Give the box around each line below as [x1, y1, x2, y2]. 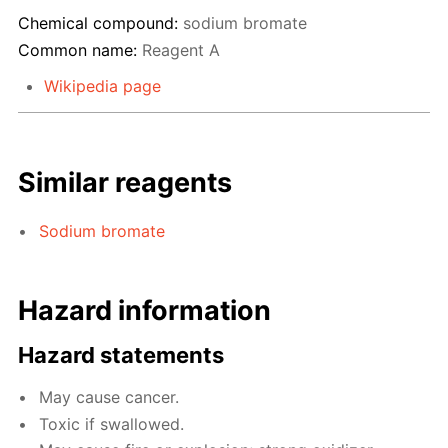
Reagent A [142, 39, 220, 60]
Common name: [18, 39, 137, 60]
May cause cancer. [39, 387, 180, 408]
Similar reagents [18, 165, 233, 199]
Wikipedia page [43, 75, 161, 96]
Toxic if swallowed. [39, 413, 185, 434]
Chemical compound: [18, 13, 178, 34]
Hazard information [18, 294, 272, 328]
